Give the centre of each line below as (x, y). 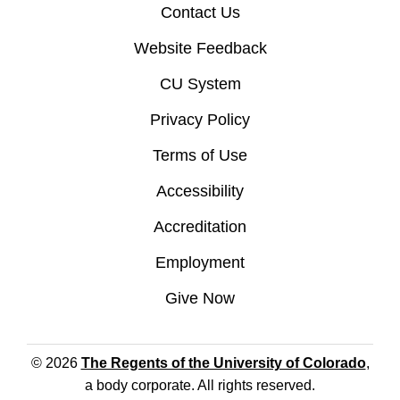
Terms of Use (200, 155)
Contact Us (200, 12)
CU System (200, 83)
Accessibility (200, 191)
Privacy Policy (200, 119)
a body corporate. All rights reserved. (200, 385)
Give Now (200, 298)
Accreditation (200, 226)
